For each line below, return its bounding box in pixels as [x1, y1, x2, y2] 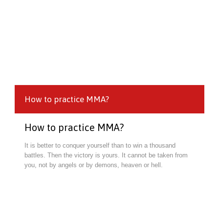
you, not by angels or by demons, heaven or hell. [24, 161, 163, 169]
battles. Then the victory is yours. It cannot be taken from [24, 151, 188, 159]
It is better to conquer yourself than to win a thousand [24, 141, 175, 149]
